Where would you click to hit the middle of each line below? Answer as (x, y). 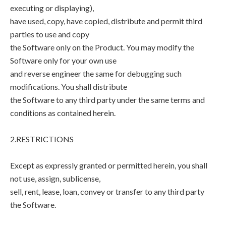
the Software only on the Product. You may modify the (102, 47)
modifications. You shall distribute (69, 87)
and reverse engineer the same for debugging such (96, 73)
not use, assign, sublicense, (55, 178)
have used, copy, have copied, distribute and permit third (106, 21)
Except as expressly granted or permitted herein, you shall (109, 165)
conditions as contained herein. (63, 113)
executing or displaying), (52, 8)
